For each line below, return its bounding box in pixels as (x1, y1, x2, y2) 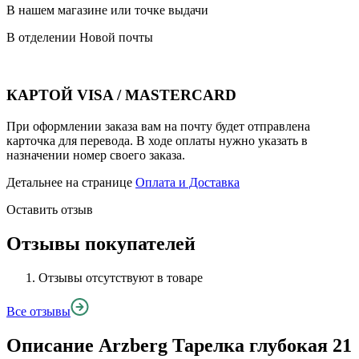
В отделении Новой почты (6, 30, 153, 44)
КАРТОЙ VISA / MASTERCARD (6, 87, 236, 104)
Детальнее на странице (6, 175, 135, 189)
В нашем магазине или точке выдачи (6, 2, 208, 17)
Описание (6, 334, 99, 356)
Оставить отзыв (6, 202, 93, 216)
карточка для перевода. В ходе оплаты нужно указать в (6, 133, 308, 147)
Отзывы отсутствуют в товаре (38, 270, 203, 284)
